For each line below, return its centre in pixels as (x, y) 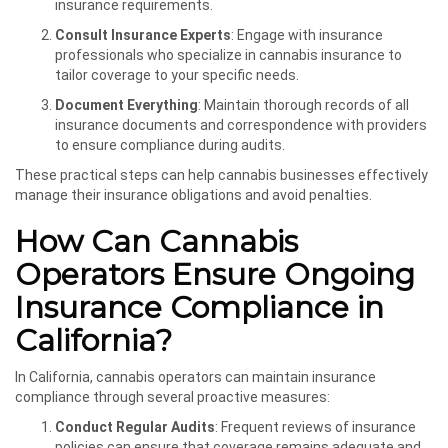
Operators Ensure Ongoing (215, 274)
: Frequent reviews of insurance (315, 426)
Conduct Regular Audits (135, 426)
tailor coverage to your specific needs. (177, 74)
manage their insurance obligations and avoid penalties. (193, 194)
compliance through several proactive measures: (172, 396)
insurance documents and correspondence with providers (241, 124)
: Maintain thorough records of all (303, 104)
